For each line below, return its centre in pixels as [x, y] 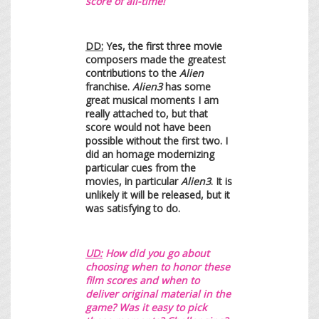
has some [187, 86]
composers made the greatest [156, 59]
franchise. [109, 86]
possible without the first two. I [157, 140]
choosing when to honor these [158, 266]
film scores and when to [142, 280]
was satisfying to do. [133, 208]
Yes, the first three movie [163, 46]
